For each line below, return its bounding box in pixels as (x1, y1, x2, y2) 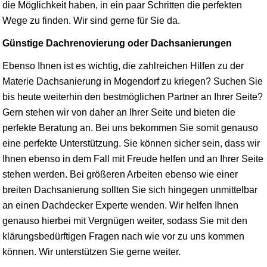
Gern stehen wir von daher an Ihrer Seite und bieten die (2, 107, 235, 117)
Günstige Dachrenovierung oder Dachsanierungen (2, 38, 232, 48)
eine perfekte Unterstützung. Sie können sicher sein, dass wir (2, 138, 260, 148)
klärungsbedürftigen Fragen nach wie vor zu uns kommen (2, 231, 244, 241)
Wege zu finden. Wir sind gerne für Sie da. (2, 15, 180, 26)
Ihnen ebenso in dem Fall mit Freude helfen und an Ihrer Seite (2, 153, 263, 164)
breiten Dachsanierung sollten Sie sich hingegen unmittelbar (2, 184, 257, 195)
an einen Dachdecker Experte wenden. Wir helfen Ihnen (2, 200, 238, 210)
